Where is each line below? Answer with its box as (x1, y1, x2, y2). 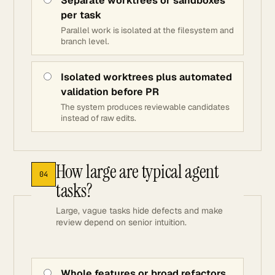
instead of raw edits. (61, 112, 136, 123)
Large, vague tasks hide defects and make (56, 205, 223, 216)
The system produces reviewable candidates (61, 101, 230, 112)
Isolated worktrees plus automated (61, 71, 232, 83)
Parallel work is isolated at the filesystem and (61, 25, 234, 36)
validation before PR (61, 85, 159, 98)
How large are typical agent (56, 160, 219, 184)
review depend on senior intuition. (56, 217, 187, 228)
